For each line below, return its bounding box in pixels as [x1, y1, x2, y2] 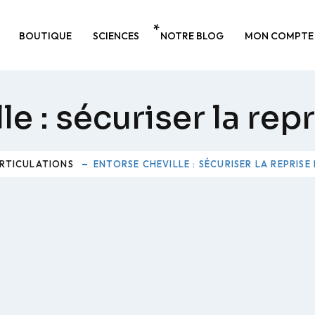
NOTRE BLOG [160, 29, 224, 42]
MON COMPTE [244, 29, 314, 42]
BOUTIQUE [18, 29, 72, 42]
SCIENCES [92, 29, 139, 42]
